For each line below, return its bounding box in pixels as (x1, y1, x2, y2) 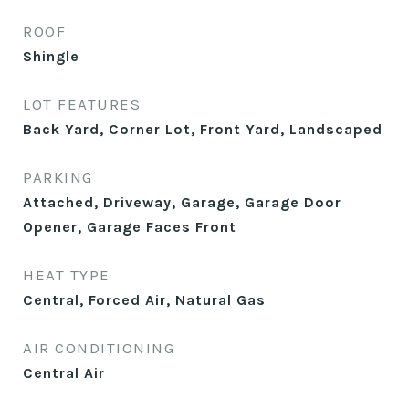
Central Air (23, 364, 105, 382)
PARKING (23, 168, 93, 186)
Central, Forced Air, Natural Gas (23, 291, 266, 309)
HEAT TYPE (23, 266, 110, 284)
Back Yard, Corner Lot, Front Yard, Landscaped (23, 121, 383, 138)
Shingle (23, 47, 79, 65)
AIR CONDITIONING (23, 339, 174, 357)
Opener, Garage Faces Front (23, 218, 236, 236)
